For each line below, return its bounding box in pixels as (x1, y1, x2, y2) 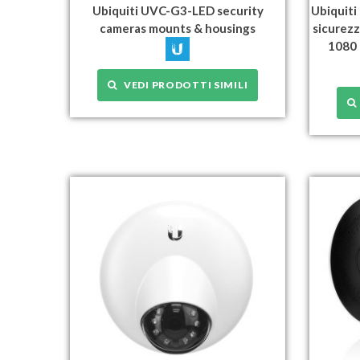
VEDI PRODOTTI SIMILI (117, 79, 248, 92)
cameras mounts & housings (100, 21, 256, 36)
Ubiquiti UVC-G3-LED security (92, 3, 264, 18)
